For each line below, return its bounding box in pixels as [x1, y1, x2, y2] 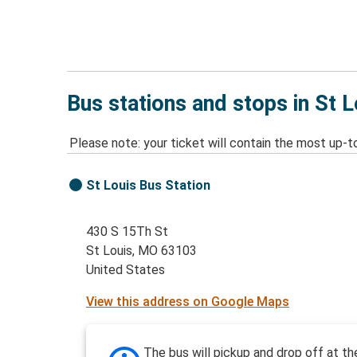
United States [86, 262, 166, 278]
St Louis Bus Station [86, 178, 211, 194]
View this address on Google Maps [86, 294, 290, 310]
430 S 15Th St [86, 224, 169, 240]
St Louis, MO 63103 [86, 243, 198, 259]
